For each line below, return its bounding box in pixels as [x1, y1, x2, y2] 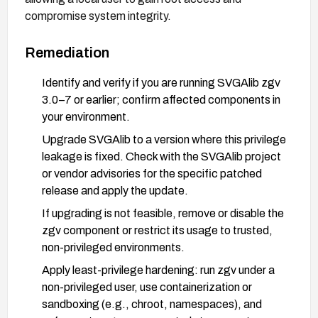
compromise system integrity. [25, 9, 171, 22]
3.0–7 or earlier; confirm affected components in [42, 93, 280, 106]
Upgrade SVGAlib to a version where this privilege [42, 133, 286, 146]
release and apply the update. [42, 184, 188, 197]
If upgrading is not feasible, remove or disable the [42, 207, 284, 219]
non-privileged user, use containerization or [42, 280, 252, 293]
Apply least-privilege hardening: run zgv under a [42, 263, 275, 276]
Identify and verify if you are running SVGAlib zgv [42, 76, 280, 89]
